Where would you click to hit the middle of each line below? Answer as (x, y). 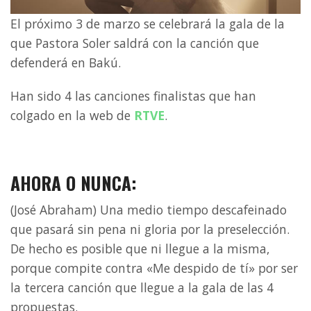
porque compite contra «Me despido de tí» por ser (154, 268)
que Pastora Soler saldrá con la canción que (135, 43)
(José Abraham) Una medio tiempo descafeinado (149, 210)
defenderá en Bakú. (66, 63)
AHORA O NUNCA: (74, 183)
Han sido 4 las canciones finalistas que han (133, 96)
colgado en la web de (72, 116)
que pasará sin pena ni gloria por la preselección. (150, 229)
